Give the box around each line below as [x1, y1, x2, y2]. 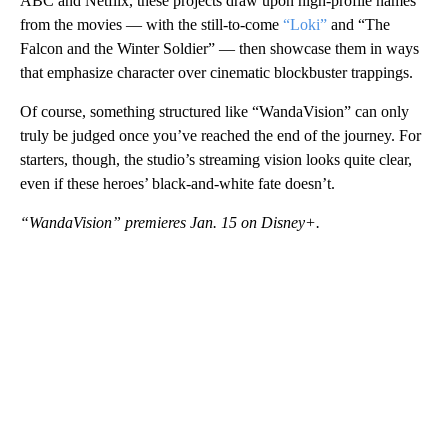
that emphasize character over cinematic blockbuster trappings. [20, 63, 413, 81]
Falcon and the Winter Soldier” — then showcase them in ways [20, 39, 419, 57]
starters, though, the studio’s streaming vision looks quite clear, [20, 150, 412, 168]
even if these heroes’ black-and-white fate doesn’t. [20, 174, 335, 192]
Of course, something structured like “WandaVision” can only [20, 102, 409, 120]
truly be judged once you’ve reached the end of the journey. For [20, 126, 421, 144]
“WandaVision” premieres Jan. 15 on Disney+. [20, 213, 320, 231]
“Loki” [283, 15, 327, 33]
